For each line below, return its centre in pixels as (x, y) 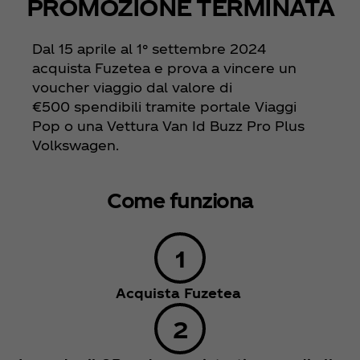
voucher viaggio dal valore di (132, 88)
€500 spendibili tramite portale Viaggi (164, 107)
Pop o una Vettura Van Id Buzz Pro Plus (168, 126)
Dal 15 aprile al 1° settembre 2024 (149, 49)
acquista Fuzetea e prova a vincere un (164, 68)
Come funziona (180, 200)
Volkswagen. (76, 145)
